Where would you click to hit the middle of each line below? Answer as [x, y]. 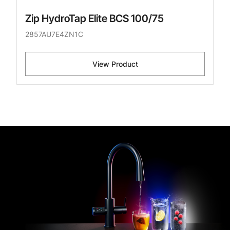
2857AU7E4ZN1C [54, 34]
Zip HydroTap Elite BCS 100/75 [94, 19]
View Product [115, 64]
